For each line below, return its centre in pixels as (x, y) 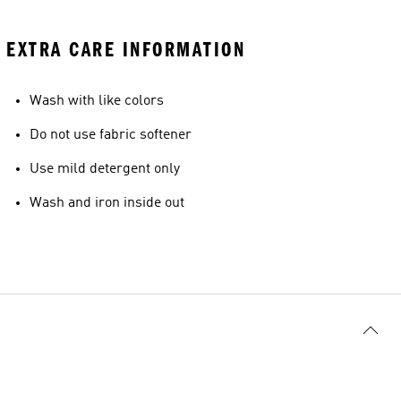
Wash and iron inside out (107, 203)
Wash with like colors (97, 101)
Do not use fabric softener (111, 135)
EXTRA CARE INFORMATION (126, 50)
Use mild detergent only (105, 169)
